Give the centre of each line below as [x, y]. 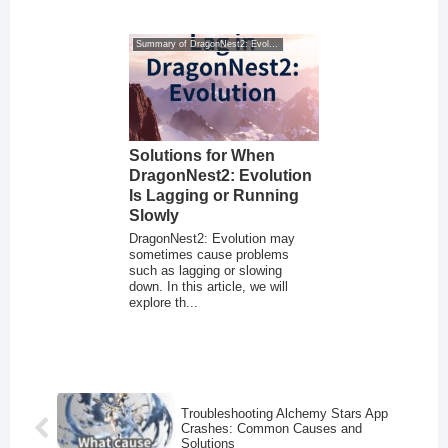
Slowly [154, 215]
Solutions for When [202, 155]
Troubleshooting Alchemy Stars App [285, 413]
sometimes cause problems [209, 254]
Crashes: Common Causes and [272, 428]
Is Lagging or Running [214, 195]
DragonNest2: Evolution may [212, 238]
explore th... [164, 302]
